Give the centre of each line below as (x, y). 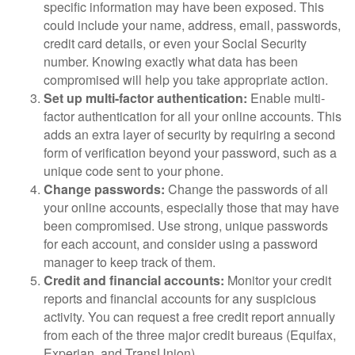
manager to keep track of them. (130, 261)
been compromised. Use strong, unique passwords (186, 225)
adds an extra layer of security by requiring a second (189, 134)
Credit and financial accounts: (134, 280)
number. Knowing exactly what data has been (171, 61)
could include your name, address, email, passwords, (192, 25)
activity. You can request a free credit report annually (189, 316)
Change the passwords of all (248, 189)
